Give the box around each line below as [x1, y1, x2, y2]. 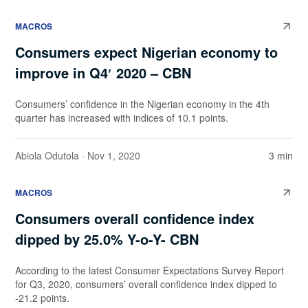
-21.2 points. [15, 291, 69, 305]
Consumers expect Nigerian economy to [15, 42, 278, 63]
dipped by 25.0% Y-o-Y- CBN [15, 229, 199, 250]
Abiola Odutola [15, 148, 79, 163]
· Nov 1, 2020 [79, 148, 140, 163]
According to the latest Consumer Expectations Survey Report [15, 263, 284, 278]
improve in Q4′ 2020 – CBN [15, 63, 191, 83]
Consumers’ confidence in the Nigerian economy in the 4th [15, 97, 269, 111]
